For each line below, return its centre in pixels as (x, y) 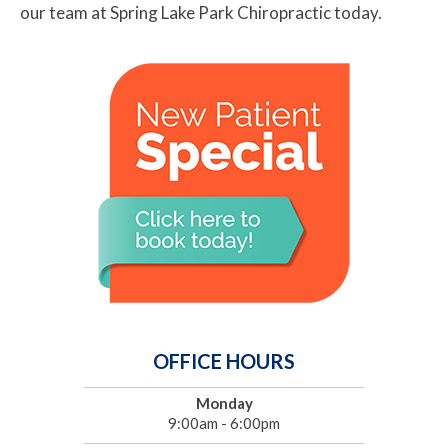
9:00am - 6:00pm (224, 423)
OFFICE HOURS (224, 361)
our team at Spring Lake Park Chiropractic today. (201, 13)
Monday (224, 403)
